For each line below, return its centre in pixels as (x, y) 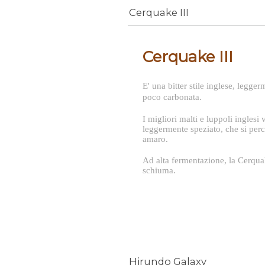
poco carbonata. (172, 97)
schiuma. (159, 171)
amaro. (155, 139)
